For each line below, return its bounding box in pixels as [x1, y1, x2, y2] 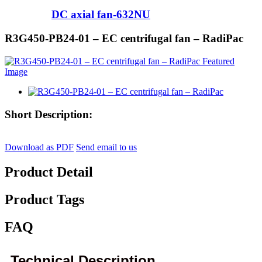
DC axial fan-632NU [51, 8, 150, 21]
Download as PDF [5, 142, 74, 153]
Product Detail [5, 164, 93, 180]
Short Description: [5, 108, 92, 120]
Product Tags [5, 192, 84, 208]
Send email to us [76, 142, 137, 153]
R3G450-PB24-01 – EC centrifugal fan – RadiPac [5, 32, 243, 45]
